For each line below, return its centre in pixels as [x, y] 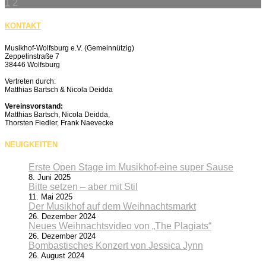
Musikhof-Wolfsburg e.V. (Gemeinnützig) [69, 48]
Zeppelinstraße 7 [32, 56]
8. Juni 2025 [50, 177]
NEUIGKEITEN [31, 144]
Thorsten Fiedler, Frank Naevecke [59, 123]
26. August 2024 [56, 255]
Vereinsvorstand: [34, 106]
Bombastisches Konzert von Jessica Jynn [116, 245]
